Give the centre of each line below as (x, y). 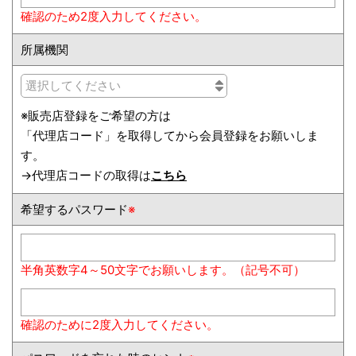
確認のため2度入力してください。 (114, 16)
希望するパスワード (74, 209)
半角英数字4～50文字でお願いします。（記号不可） (163, 270)
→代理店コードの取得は (86, 175)
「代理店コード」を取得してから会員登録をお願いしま (170, 135)
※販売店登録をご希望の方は (96, 116)
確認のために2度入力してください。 (120, 325)
